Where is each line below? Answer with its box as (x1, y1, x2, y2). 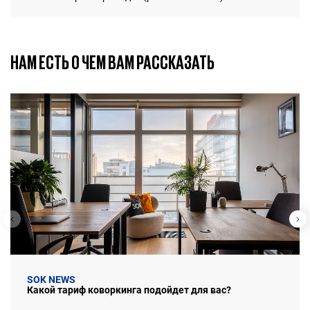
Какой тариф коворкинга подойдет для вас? (27, 284, 231, 296)
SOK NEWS (27, 274, 75, 286)
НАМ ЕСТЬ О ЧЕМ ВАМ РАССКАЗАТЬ (10, 53, 215, 72)
